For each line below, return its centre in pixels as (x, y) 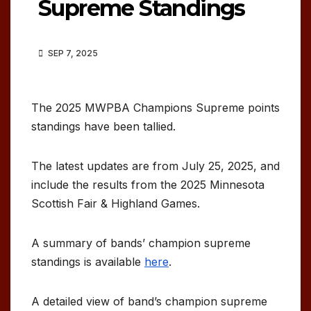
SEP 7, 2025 (72, 53)
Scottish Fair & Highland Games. (116, 203)
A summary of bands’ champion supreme (141, 243)
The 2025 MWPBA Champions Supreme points (155, 107)
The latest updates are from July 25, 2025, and (155, 166)
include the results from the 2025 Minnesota (148, 184)
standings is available (88, 261)
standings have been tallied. (103, 126)
